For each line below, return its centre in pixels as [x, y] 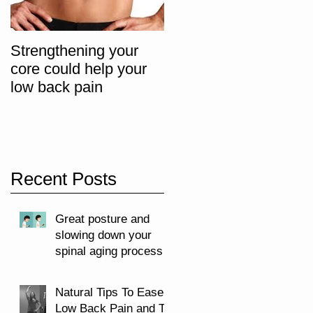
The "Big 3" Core [221, 51]
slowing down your [103, 235]
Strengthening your [74, 51]
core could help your [79, 69]
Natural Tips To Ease [109, 292]
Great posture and [102, 219]
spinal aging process [109, 251]
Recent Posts [64, 179]
